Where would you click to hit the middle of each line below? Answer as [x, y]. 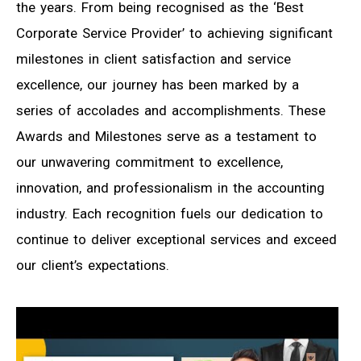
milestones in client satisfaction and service [154, 58]
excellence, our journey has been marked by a [158, 84]
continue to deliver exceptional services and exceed [176, 239]
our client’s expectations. [93, 265]
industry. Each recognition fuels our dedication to [170, 213]
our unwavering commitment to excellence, [149, 162]
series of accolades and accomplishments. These [171, 110]
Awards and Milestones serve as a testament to [166, 136]
